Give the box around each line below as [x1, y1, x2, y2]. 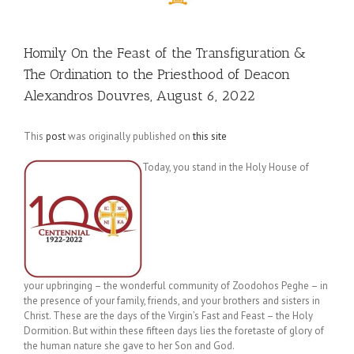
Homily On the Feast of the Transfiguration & [24, 44, 306, 62]
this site [193, 130, 227, 143]
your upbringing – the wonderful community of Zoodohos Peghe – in [24, 279, 328, 292]
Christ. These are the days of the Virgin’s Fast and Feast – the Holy [24, 309, 313, 322]
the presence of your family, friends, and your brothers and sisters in [24, 294, 320, 307]
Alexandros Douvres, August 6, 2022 [24, 87, 255, 104]
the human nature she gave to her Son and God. [24, 339, 235, 352]
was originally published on [66, 130, 193, 143]
